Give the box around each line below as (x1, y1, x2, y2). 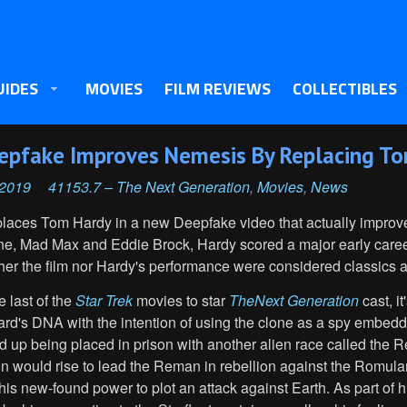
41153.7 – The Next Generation (48, 176, 250, 197)
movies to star (133, 290, 229, 311)
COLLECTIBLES (293, 76, 397, 101)
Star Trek (75, 290, 133, 311)
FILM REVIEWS (164, 76, 271, 101)
